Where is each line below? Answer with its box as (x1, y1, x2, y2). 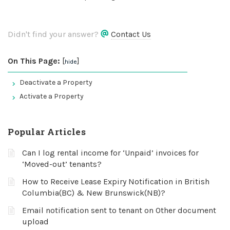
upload (22, 217, 49, 226)
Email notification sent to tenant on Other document (22, 205, 216, 215)
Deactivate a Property (20, 78, 92, 87)
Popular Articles (8, 126, 86, 138)
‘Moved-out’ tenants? (22, 159, 102, 169)
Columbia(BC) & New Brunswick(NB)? (22, 188, 165, 198)
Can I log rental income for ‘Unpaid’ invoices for (22, 148, 199, 158)
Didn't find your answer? (8, 29, 101, 39)
